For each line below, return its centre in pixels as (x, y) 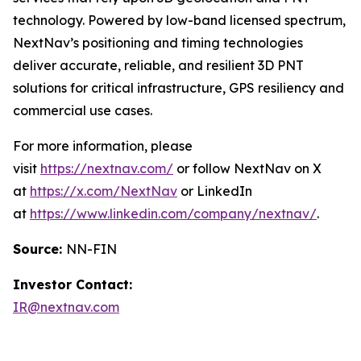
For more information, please (103, 146)
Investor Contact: (73, 284)
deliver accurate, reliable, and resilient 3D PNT (158, 65)
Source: (39, 249)
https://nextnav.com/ (107, 168)
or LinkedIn (215, 191)
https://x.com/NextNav (104, 191)
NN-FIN (91, 249)
